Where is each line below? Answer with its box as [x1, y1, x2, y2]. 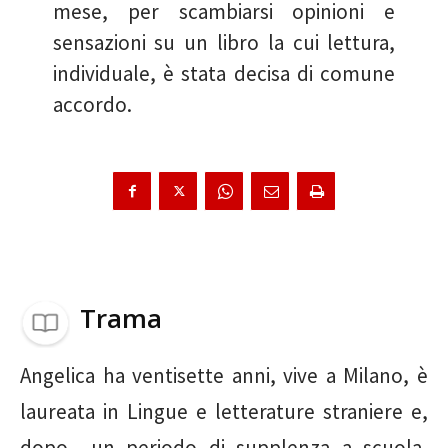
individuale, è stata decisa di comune [52, 59, 396, 87]
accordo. [52, 90, 132, 118]
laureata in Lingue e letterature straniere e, [20, 397, 428, 425]
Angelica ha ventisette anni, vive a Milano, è [20, 361, 428, 389]
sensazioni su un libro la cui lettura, [52, 28, 396, 56]
